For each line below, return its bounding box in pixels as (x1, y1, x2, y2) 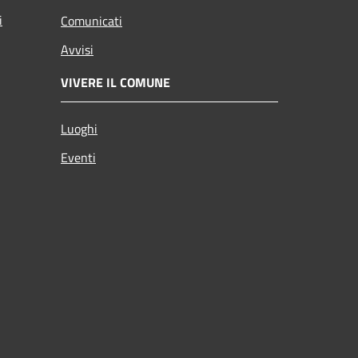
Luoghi (61, 118, 97, 138)
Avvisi (61, 39, 93, 59)
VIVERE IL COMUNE (61, 72, 170, 92)
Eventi (61, 147, 96, 167)
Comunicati (61, 10, 122, 30)
